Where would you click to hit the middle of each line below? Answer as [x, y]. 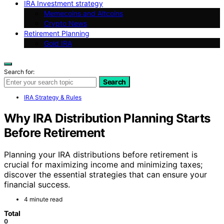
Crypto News [65, 23]
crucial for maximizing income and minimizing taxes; [103, 165]
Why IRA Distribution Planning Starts [107, 118]
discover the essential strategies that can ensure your [105, 175]
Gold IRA [58, 43]
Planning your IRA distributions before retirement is [101, 155]
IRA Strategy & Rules [53, 97]
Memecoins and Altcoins [83, 13]
